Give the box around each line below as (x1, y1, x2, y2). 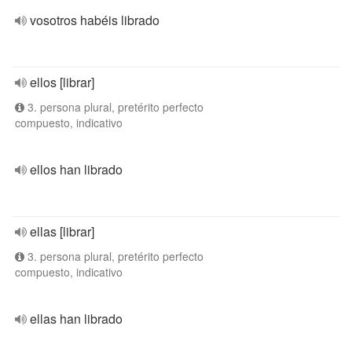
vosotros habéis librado (30, 11, 159, 29)
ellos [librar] (30, 73, 94, 91)
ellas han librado (30, 310, 123, 328)
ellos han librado (30, 160, 123, 178)
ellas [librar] (30, 222, 94, 240)
